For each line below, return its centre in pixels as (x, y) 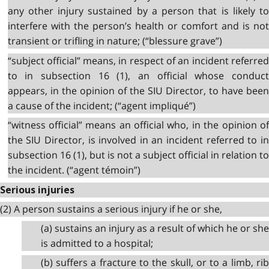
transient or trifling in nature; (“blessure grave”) (115, 41)
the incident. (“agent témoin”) (74, 170)
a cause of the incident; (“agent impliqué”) (101, 105)
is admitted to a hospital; (97, 243)
